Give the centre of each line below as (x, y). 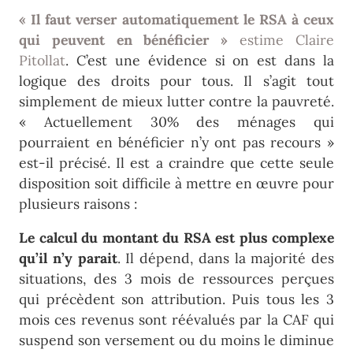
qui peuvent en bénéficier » (124, 39)
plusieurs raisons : (78, 203)
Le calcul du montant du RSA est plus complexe (176, 238)
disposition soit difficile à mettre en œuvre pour (176, 183)
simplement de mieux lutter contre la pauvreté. (176, 101)
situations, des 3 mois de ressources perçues (176, 279)
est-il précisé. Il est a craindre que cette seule (176, 162)
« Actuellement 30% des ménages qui (176, 121)
